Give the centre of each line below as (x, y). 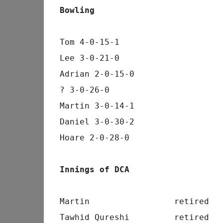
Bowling (77, 10)
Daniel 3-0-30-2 (97, 122)
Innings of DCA (94, 169)
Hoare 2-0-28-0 (94, 138)
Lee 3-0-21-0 (89, 58)
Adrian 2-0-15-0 (97, 74)
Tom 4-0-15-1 (89, 42)
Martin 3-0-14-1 (97, 106)
